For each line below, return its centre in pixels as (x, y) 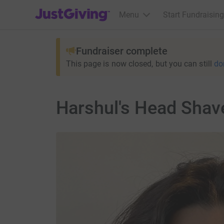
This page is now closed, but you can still (139, 64)
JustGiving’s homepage (76, 8)
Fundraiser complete (121, 51)
